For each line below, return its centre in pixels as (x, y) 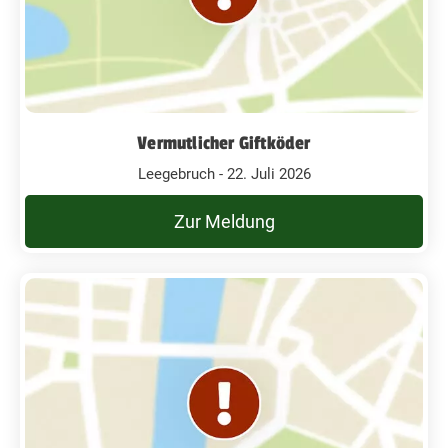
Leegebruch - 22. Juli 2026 (224, 174)
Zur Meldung (224, 221)
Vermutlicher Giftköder (224, 143)
